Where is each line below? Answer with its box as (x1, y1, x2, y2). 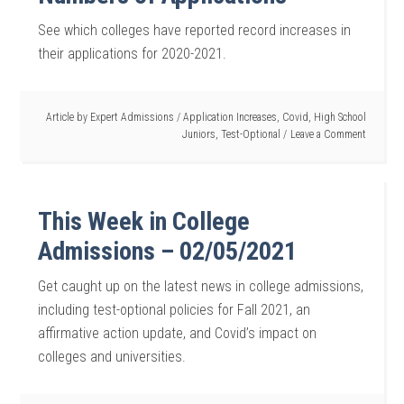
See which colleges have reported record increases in (38, 22, 352, 39)
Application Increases (182, 111, 277, 124)
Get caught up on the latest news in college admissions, (38, 278, 364, 295)
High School (313, 111, 366, 124)
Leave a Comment (289, 128, 366, 141)
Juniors (181, 128, 216, 141)
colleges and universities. (38, 348, 187, 365)
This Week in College (38, 207, 251, 236)
